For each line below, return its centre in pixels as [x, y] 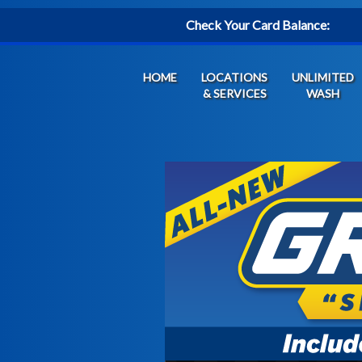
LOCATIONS [234, 77]
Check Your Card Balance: [258, 25]
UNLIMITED [323, 77]
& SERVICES [234, 93]
